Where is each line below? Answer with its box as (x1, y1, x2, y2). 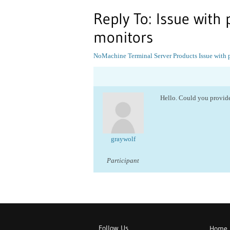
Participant (107, 157, 139, 164)
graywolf (110, 135, 136, 143)
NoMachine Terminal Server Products (93, 52, 197, 60)
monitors (93, 28, 153, 47)
